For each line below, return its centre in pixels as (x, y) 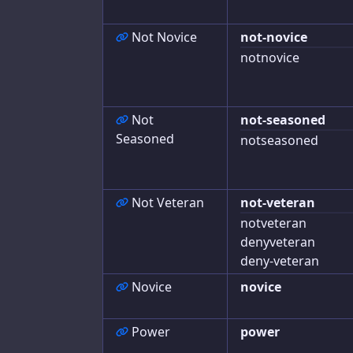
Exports (102, 79)
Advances (107, 47)
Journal (100, 16)
